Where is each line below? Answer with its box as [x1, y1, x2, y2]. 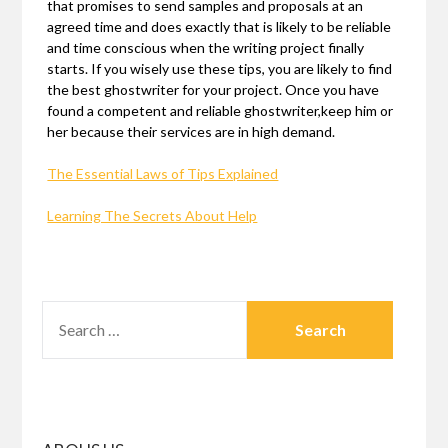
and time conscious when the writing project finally [47, 39, 365, 57]
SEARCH [41, 303, 100, 322]
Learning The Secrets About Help [47, 207, 258, 225]
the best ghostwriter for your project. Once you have [47, 81, 380, 99]
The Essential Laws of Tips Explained [47, 165, 279, 183]
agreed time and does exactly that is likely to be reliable [47, 18, 392, 36]
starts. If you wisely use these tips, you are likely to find [47, 60, 393, 78]
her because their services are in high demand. [47, 123, 336, 141]
